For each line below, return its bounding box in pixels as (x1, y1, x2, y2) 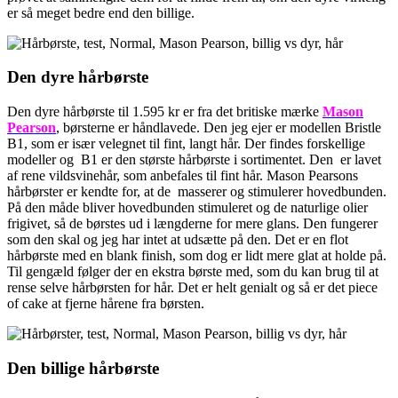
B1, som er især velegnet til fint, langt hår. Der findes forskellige (7, 136, 365, 152)
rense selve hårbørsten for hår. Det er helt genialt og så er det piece (7, 280, 378, 296)
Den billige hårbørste (7, 358, 159, 378)
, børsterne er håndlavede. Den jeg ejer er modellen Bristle (56, 120, 381, 136)
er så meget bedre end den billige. (7, 4, 195, 20)
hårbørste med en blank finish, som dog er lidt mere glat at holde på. (7, 248, 386, 264)
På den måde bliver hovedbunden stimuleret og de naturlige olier (7, 200, 368, 216)
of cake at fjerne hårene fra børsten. (7, 296, 204, 312)
